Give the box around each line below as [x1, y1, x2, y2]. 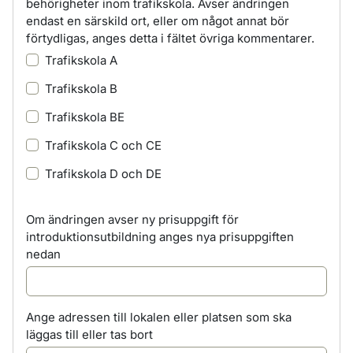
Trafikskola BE [45, 110, 124, 124]
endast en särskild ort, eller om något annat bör [26, 13, 289, 28]
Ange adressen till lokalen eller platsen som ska [26, 310, 292, 325]
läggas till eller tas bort [26, 327, 153, 342]
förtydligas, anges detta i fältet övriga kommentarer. [26, 31, 314, 46]
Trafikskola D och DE [45, 166, 162, 181]
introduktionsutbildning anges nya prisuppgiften [26, 229, 294, 244]
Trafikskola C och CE [45, 138, 162, 153]
